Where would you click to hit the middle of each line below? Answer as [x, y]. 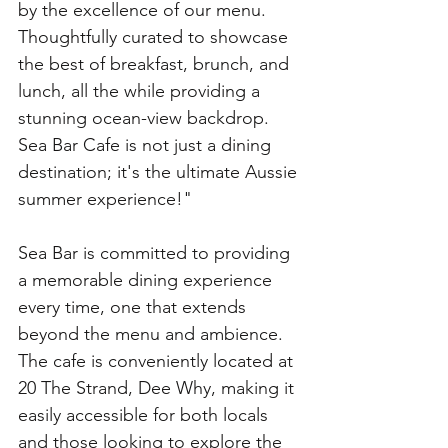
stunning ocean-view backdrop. [146, 118]
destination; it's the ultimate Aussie [160, 172]
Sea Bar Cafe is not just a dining [147, 145]
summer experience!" [105, 199]
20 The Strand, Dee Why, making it [158, 388]
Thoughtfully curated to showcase [155, 37]
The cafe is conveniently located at [158, 361]
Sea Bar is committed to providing [156, 253]
